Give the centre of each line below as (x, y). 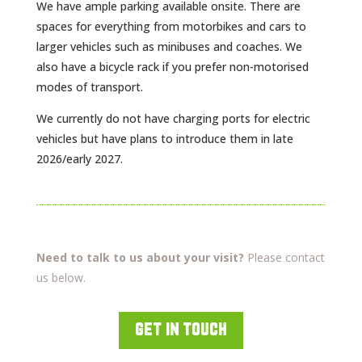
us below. (62, 278)
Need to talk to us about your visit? (140, 257)
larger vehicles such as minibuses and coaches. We (169, 46)
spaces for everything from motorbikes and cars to (171, 26)
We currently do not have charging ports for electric (173, 118)
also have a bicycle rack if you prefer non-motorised (172, 67)
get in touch (181, 330)
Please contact (284, 257)
